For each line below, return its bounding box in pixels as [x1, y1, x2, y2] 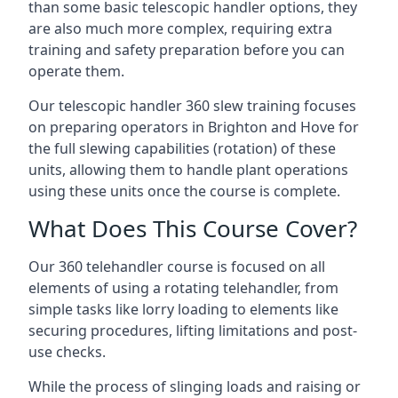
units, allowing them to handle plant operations [28, 160, 348, 179]
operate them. [28, 61, 124, 81]
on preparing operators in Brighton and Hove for [28, 117, 359, 137]
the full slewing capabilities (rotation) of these [28, 139, 336, 158]
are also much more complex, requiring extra [28, 19, 332, 38]
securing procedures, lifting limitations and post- [28, 321, 357, 340]
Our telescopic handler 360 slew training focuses [28, 96, 356, 115]
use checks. [28, 342, 106, 362]
